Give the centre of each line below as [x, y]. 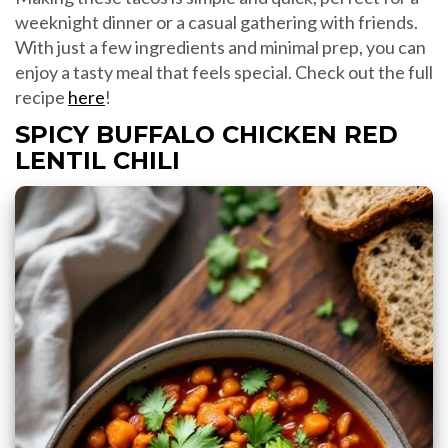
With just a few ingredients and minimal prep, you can [220, 46]
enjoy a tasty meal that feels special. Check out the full [224, 71]
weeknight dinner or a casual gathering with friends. [216, 21]
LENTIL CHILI [97, 160]
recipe [41, 96]
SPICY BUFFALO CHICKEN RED [206, 134]
